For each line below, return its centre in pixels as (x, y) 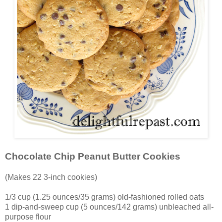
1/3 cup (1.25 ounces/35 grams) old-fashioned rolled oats (105, 197)
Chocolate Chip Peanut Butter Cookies (93, 157)
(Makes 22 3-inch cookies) (51, 177)
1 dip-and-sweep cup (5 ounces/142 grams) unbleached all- (109, 207)
